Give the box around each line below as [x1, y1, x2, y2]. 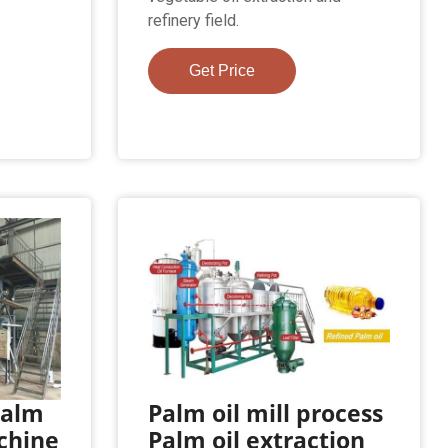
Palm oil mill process [147, 396, 383, 429]
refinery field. [147, 10, 239, 30]
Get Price [188, 61, 255, 79]
